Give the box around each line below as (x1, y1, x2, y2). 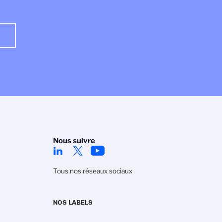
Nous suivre (53, 136, 95, 145)
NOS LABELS (53, 198, 93, 206)
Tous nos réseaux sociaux (53, 166, 132, 175)
